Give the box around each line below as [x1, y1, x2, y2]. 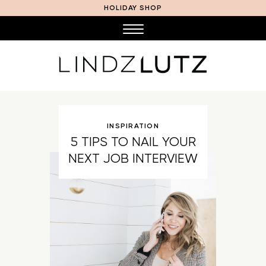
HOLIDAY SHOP [104, 4, 162, 12]
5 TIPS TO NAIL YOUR [70, 134, 196, 149]
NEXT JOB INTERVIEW [68, 150, 198, 166]
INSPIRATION [107, 121, 159, 130]
